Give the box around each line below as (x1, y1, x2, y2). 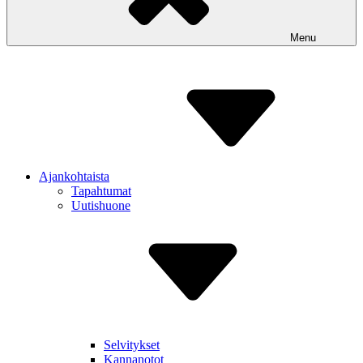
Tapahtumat (71, 184, 131, 198)
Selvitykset (104, 338, 160, 352)
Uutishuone (71, 199, 130, 212)
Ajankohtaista (39, 169, 109, 183)
